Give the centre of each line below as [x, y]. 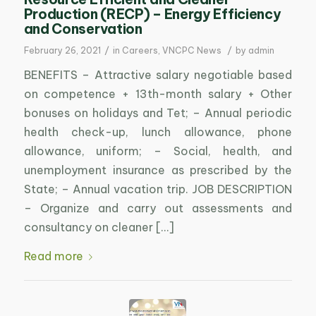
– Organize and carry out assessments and [158, 208]
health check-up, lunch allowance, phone [158, 132]
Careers [140, 51]
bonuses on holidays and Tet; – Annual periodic [158, 113]
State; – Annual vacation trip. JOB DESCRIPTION [158, 189]
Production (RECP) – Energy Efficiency [152, 14]
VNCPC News [192, 51]
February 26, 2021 [62, 51]
